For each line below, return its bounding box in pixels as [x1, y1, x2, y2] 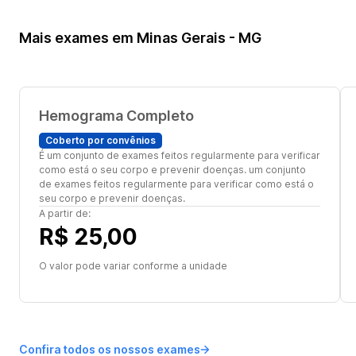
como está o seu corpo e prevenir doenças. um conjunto [39, 164, 306, 176]
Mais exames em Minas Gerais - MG [19, 29, 261, 46]
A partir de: [39, 207, 91, 219]
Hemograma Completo [39, 107, 194, 124]
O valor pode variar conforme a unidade [39, 260, 227, 272]
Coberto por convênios [45, 134, 156, 146]
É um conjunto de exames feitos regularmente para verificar [39, 149, 320, 161]
